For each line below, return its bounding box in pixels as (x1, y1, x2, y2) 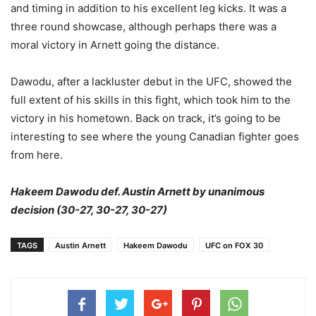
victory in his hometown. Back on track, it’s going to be (11, 111, 281, 125)
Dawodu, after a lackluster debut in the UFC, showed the (11, 74, 292, 88)
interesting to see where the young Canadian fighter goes (11, 129, 299, 143)
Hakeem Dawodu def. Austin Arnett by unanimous (11, 184, 265, 198)
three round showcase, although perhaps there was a (11, 19, 276, 33)
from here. (11, 147, 63, 162)
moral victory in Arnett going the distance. (11, 37, 219, 51)
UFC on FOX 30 (205, 240, 263, 250)
